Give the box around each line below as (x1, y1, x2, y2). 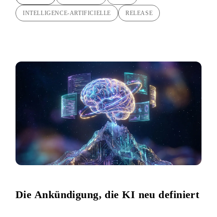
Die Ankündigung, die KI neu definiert (15, 188, 200, 201)
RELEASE (125, 10, 153, 17)
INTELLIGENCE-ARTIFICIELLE (23, 10, 111, 17)
